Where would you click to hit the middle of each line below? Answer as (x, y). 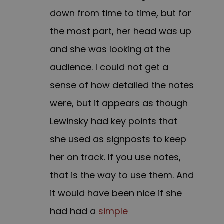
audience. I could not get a (109, 67)
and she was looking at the (110, 49)
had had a (74, 211)
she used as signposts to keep (118, 139)
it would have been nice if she (116, 193)
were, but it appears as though (119, 103)
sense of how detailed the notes (122, 85)
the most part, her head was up (121, 31)
